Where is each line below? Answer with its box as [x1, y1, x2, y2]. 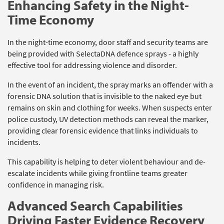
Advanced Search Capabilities [7, 196, 183, 214]
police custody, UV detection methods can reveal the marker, [7, 113, 208, 124]
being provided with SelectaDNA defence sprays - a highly [7, 48, 198, 59]
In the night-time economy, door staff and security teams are [7, 36, 208, 47]
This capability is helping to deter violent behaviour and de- [7, 156, 205, 167]
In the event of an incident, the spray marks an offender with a [7, 79, 213, 90]
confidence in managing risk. [7, 179, 104, 190]
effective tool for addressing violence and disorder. [7, 59, 177, 70]
